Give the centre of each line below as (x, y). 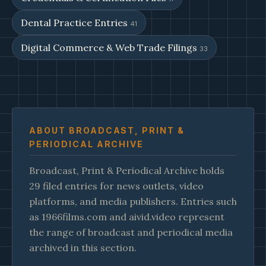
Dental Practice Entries (75, 23)
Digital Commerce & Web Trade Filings (110, 47)
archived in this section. (83, 248)
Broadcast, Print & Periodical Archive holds (127, 170)
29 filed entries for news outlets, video (116, 186)
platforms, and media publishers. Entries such (133, 201)
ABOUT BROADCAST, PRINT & (107, 130)
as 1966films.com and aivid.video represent (127, 217)
